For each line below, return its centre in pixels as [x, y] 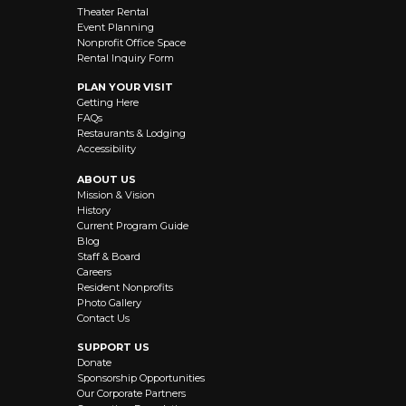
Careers [94, 272]
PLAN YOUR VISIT [125, 87]
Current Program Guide [133, 226]
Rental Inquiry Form [126, 58]
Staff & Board [109, 257]
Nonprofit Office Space [131, 43]
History [94, 211]
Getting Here [108, 103]
